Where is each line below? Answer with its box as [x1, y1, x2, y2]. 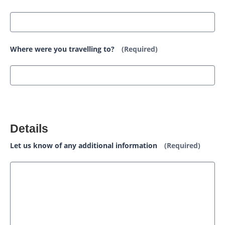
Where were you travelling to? [10, 44, 117, 54]
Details [10, 122, 48, 135]
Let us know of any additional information [10, 140, 159, 150]
